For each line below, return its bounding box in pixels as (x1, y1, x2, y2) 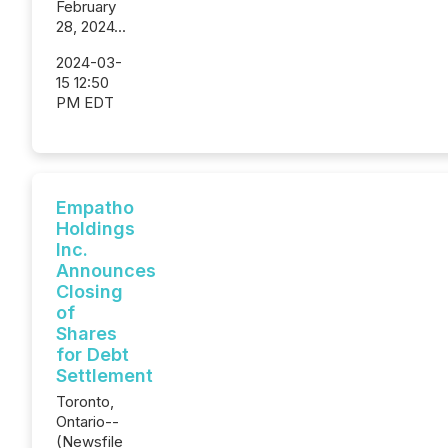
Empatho (56, 197, 134, 218)
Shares (56, 323, 117, 344)
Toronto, (56, 392, 114, 411)
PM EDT (56, 93, 114, 112)
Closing (56, 281, 123, 302)
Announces (56, 260, 156, 281)
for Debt (56, 344, 129, 365)
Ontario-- (56, 412, 119, 431)
